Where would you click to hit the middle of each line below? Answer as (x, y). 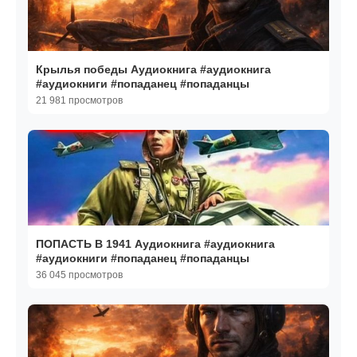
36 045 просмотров (79, 275)
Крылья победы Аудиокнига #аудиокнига (153, 70)
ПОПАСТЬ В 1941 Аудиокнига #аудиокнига (155, 244)
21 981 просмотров (79, 101)
